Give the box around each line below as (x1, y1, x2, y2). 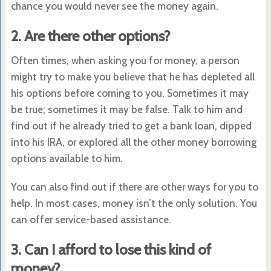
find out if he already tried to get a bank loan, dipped (10, 119, 252, 132)
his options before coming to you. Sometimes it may (10, 87, 249, 99)
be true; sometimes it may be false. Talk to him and (10, 103, 243, 116)
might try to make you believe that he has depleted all (10, 70, 255, 83)
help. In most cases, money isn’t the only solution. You (10, 197, 257, 209)
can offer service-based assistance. (10, 213, 171, 226)
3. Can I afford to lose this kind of (10, 240, 211, 258)
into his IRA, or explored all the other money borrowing (10, 135, 256, 148)
